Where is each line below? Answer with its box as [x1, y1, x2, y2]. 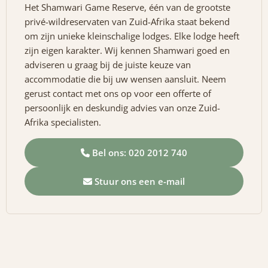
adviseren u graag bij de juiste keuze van [25, 58, 191, 71]
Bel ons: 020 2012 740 [90, 146, 187, 159]
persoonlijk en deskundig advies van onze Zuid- [25, 101, 220, 114]
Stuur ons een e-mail [92, 175, 185, 187]
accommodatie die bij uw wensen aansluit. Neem [25, 72, 226, 85]
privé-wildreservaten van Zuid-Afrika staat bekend [25, 15, 230, 28]
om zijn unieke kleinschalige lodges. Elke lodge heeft [25, 29, 239, 42]
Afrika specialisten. [25, 115, 101, 128]
